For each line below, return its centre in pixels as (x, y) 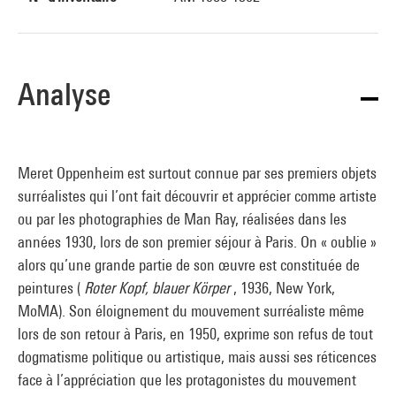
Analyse (64, 94)
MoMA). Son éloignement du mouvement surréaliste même (191, 311)
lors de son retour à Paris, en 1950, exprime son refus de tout (195, 334)
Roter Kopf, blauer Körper (157, 288)
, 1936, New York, (282, 288)
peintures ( (51, 288)
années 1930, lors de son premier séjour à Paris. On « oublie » (197, 242)
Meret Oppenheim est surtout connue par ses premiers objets (197, 173)
